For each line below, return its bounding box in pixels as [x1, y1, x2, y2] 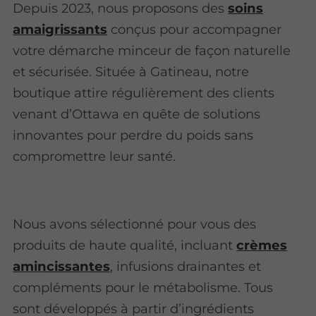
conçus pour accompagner [107, 20, 282, 37]
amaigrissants [13, 20, 108, 37]
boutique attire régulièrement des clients [13, 84, 275, 101]
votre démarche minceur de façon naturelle [13, 42, 291, 59]
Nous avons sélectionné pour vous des [13, 216, 257, 233]
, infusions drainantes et [110, 258, 262, 275]
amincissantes [13, 258, 111, 275]
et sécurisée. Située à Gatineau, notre [13, 63, 250, 80]
